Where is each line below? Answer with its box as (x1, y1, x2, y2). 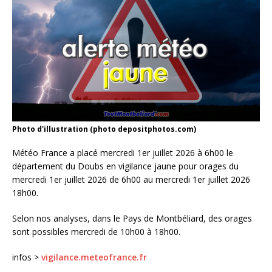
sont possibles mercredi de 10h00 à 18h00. (12, 226, 180, 238)
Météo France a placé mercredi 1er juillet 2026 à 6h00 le (12, 147, 233, 159)
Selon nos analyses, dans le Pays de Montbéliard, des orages (12, 212, 252, 225)
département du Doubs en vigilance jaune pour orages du (12, 160, 239, 172)
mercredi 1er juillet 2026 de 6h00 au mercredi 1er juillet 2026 (12, 174, 250, 186)
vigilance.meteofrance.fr (41, 251, 147, 263)
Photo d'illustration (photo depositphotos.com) (12, 124, 196, 135)
